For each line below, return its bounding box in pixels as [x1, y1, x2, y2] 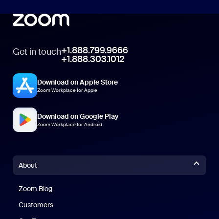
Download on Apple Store [37, 78, 118, 87]
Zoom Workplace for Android [37, 121, 103, 128]
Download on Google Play [37, 112, 119, 121]
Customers [19, 200, 54, 210]
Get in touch [13, 46, 62, 58]
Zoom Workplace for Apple [37, 87, 98, 94]
